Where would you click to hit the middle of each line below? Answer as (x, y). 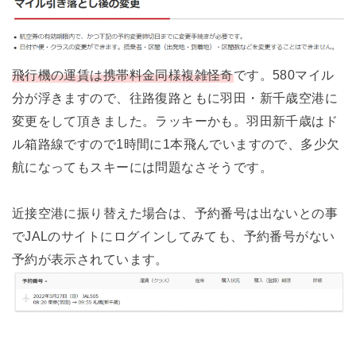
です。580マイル (284, 74)
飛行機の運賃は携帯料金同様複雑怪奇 (122, 74)
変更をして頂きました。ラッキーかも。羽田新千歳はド (175, 120)
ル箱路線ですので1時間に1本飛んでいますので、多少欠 (176, 143)
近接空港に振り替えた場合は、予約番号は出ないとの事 (175, 213)
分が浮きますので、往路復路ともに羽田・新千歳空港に (175, 97)
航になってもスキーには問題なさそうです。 (142, 166)
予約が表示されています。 (90, 259)
